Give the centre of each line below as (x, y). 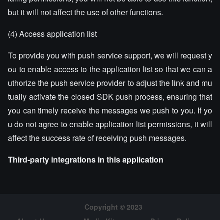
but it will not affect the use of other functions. (85, 12)
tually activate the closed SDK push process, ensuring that (110, 96)
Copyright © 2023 (113, 207)
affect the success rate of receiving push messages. (97, 138)
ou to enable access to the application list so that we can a (110, 69)
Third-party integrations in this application (86, 159)
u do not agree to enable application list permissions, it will (110, 124)
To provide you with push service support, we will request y (110, 55)
